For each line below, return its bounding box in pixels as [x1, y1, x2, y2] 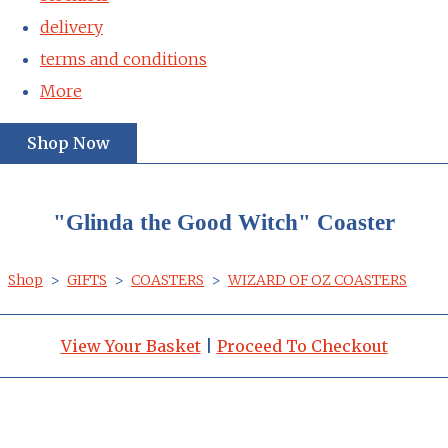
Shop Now [27, 132, 110, 153]
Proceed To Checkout [216, 335, 388, 356]
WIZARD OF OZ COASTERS [228, 270, 407, 289]
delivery [40, 16, 103, 37]
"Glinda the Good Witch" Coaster [53, 208, 395, 235]
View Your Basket [60, 335, 201, 356]
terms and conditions [40, 48, 207, 69]
